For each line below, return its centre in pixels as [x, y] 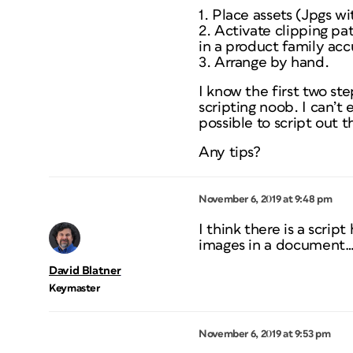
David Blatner [85, 271]
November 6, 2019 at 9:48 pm [266, 199]
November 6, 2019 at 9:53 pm [265, 334]
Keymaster [74, 288]
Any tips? [230, 152]
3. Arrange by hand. [264, 63]
